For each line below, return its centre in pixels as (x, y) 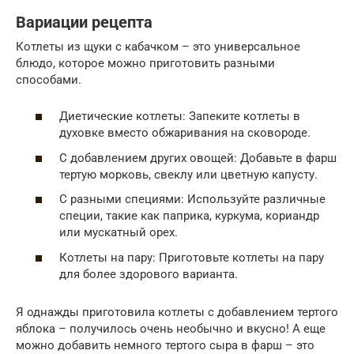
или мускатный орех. (119, 233)
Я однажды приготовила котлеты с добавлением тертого (177, 312)
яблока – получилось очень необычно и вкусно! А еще (171, 328)
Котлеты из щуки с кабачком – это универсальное (158, 46)
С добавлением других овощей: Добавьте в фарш (198, 158)
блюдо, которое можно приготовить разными (145, 63)
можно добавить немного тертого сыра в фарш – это (165, 345)
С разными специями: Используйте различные (192, 200)
